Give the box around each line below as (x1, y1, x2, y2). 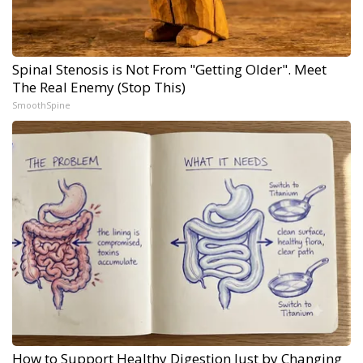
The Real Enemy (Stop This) (12, 78, 186, 97)
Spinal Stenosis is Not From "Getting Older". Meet (12, 60, 327, 79)
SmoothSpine (12, 99, 70, 112)
